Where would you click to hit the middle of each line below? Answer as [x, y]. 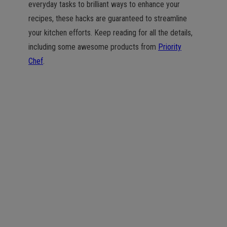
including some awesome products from [93, 47]
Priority [170, 47]
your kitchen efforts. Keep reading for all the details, [110, 33]
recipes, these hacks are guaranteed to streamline [108, 18]
